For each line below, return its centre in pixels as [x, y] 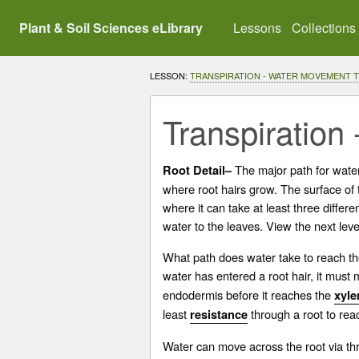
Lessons [258, 28]
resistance [219, 315]
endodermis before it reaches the [248, 295]
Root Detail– [197, 171]
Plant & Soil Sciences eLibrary [111, 28]
